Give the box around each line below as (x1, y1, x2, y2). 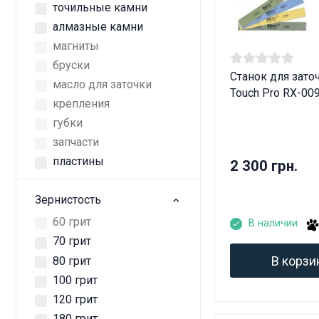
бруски (53, 58, 90, 72)
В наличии (248, 216, 298, 230)
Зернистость (34, 192, 101, 206)
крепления (53, 96, 110, 110)
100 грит (53, 273, 98, 287)
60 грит (53, 215, 91, 229)
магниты (53, 38, 99, 53)
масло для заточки (53, 77, 152, 91)
